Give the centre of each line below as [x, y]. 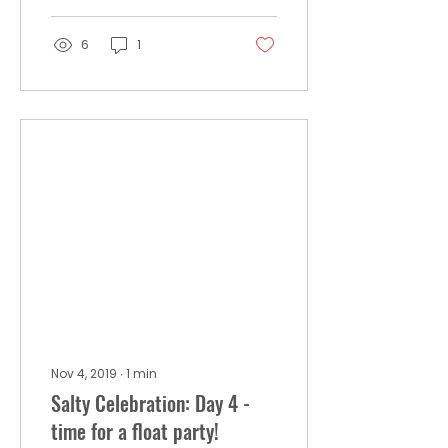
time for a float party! [135, 431]
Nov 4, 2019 [84, 373]
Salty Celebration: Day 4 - [150, 403]
